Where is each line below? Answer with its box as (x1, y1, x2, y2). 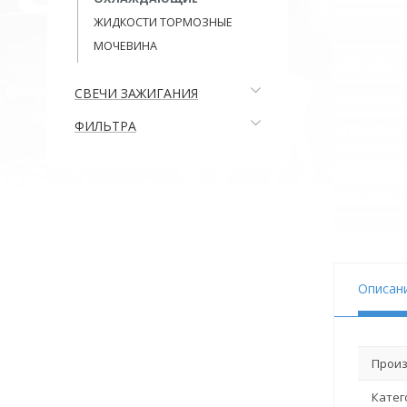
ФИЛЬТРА (74, 117, 136, 134)
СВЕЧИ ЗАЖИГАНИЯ (74, 84, 198, 102)
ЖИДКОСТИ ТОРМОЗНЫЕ (94, 15, 233, 30)
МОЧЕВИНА (94, 38, 157, 54)
